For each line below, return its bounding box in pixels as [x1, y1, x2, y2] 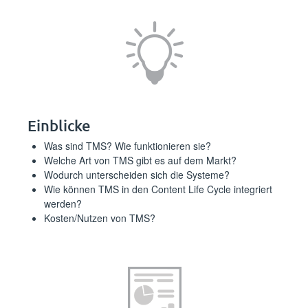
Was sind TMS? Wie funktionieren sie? [44, 139, 211, 153]
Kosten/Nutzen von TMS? [44, 211, 155, 225]
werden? [44, 197, 82, 210]
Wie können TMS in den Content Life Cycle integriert [44, 182, 272, 196]
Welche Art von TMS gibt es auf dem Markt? [44, 153, 236, 167]
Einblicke [27, 116, 91, 135]
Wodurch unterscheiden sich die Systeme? [44, 168, 230, 181]
